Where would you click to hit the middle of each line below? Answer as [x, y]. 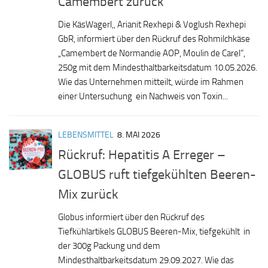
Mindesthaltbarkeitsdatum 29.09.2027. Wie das [146, 260]
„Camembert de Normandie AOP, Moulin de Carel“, [152, 53]
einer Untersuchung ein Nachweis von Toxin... [143, 96]
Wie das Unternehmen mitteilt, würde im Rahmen [151, 82]
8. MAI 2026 [139, 135]
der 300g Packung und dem [109, 246]
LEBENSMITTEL [86, 135]
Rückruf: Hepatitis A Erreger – [142, 154]
